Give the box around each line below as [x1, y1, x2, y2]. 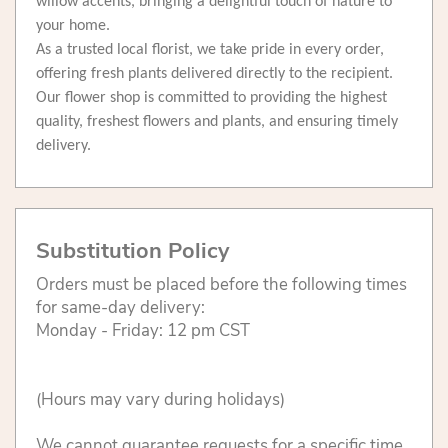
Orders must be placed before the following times [36, 273, 407, 297]
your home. [36, 18, 110, 35]
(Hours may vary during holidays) [36, 388, 285, 412]
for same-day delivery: [36, 296, 205, 320]
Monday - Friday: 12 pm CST [36, 319, 250, 343]
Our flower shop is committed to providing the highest [36, 90, 387, 107]
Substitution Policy [36, 236, 229, 267]
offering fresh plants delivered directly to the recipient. [36, 66, 393, 83]
